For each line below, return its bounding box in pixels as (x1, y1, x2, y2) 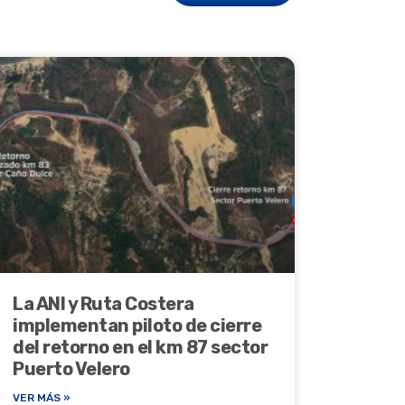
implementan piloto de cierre (13, 315, 261, 337)
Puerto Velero (13, 358, 130, 381)
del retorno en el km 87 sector (13, 336, 268, 359)
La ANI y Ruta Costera (13, 293, 194, 316)
